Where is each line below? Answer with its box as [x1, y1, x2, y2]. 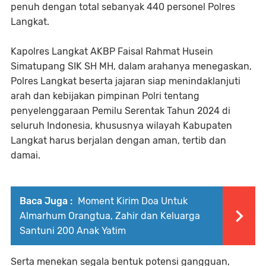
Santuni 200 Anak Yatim [20, 225, 126, 237]
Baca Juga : [20, 195, 72, 207]
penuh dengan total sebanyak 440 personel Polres [11, 1, 235, 13]
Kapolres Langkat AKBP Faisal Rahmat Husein [11, 46, 213, 58]
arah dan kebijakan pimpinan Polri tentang [11, 90, 199, 102]
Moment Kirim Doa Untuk [75, 195, 188, 207]
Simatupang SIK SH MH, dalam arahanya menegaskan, [11, 61, 252, 72]
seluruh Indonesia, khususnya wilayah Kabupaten [11, 120, 232, 132]
